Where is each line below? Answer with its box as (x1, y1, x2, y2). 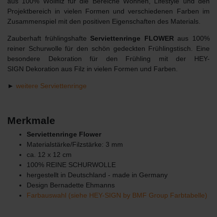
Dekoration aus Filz (26, 64, 85, 73)
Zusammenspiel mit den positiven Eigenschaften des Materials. (7, 17, 201, 25)
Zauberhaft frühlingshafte (7, 34, 91, 42)
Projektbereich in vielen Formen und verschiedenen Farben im (7, 7, 210, 15)
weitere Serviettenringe (16, 81, 87, 90)
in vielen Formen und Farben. (85, 64, 180, 73)
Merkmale (7, 114, 55, 126)
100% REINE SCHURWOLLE (27, 160, 116, 169)
